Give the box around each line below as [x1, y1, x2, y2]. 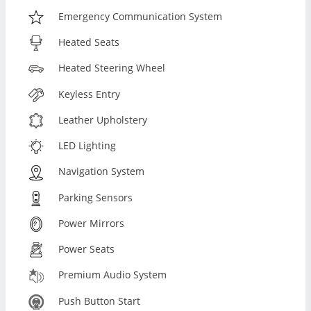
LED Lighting [58, 139, 117, 153]
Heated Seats [58, 35, 120, 49]
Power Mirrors [58, 216, 125, 230]
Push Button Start [58, 294, 141, 308]
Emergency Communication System [58, 9, 223, 23]
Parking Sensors [58, 190, 133, 204]
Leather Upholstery [58, 112, 148, 126]
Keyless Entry [58, 87, 121, 101]
